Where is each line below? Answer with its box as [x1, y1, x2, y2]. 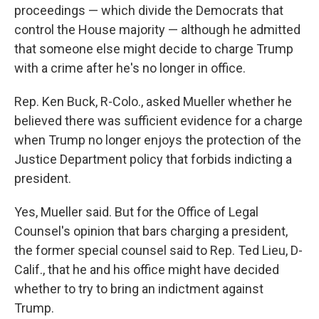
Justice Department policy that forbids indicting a [14, 152, 292, 167]
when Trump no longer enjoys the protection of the [14, 132, 301, 148]
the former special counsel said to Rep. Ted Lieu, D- [14, 243, 303, 258]
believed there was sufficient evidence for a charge [14, 113, 303, 129]
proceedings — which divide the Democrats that [14, 3, 283, 19]
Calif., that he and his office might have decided [14, 262, 279, 278]
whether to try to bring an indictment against [14, 281, 263, 297]
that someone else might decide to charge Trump [14, 41, 293, 57]
